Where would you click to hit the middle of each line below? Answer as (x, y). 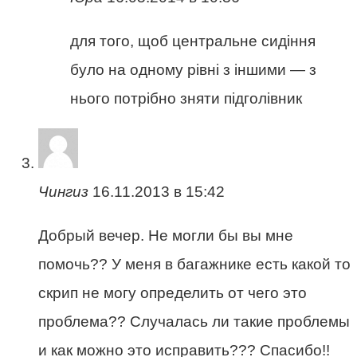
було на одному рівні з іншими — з (193, 69)
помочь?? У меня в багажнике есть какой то (194, 264)
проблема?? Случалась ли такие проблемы (194, 321)
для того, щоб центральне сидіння (193, 41)
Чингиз (63, 191)
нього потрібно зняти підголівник (186, 98)
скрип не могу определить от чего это (173, 292)
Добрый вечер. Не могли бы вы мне (166, 235)
